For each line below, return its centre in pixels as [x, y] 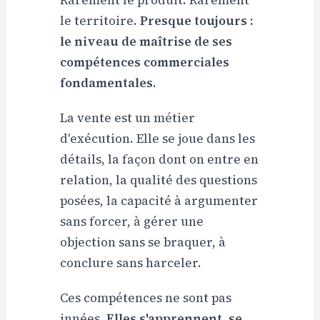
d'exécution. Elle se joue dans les [158, 139]
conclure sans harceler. [131, 263]
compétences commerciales [145, 62]
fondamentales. [108, 83]
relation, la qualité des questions [159, 180]
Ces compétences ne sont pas [146, 298]
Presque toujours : [197, 21]
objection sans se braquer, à [143, 242]
